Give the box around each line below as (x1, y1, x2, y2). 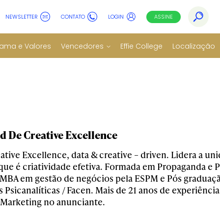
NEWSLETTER (5, 12, 38, 21)
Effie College (120, 41, 163, 51)
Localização (172, 41, 215, 51)
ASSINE (154, 12, 173, 21)
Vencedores (61, 41, 104, 51)
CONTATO (61, 12, 85, 21)
